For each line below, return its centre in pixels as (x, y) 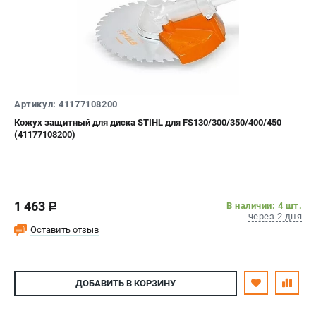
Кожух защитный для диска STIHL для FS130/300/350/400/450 (148, 122)
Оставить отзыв (65, 229)
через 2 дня (275, 216)
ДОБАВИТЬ (100, 284)
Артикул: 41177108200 (66, 104)
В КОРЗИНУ (150, 284)
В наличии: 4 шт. (264, 205)
